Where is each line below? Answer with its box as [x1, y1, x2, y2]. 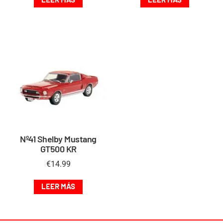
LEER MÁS [41, 181, 75, 191]
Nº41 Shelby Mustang [20, 133, 97, 144]
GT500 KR [40, 143, 77, 154]
